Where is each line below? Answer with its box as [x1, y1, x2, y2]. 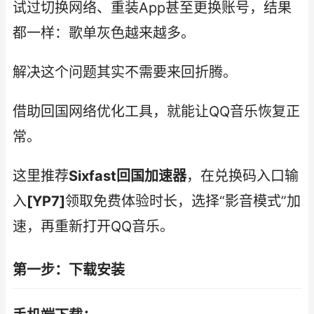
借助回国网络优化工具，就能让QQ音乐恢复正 [13, 103, 300, 120]
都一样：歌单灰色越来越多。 [13, 25, 195, 41]
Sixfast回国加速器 [69, 168, 186, 184]
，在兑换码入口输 [186, 168, 299, 184]
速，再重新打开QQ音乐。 [13, 218, 174, 235]
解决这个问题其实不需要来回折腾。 [13, 64, 237, 81]
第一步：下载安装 [13, 261, 125, 278]
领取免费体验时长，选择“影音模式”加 [65, 193, 301, 210]
